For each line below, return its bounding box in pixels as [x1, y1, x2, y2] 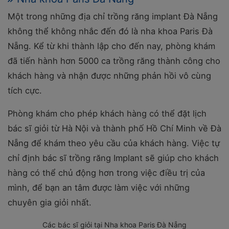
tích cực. [8, 85, 42, 96]
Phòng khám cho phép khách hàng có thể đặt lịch [8, 108, 207, 119]
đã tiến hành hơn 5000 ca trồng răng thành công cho [8, 56, 220, 66]
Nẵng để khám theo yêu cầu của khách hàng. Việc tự [8, 138, 220, 148]
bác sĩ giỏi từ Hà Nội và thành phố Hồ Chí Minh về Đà [8, 123, 221, 133]
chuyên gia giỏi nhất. [8, 197, 91, 208]
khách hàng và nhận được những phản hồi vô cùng [8, 71, 211, 81]
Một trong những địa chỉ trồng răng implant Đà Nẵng [8, 11, 218, 21]
